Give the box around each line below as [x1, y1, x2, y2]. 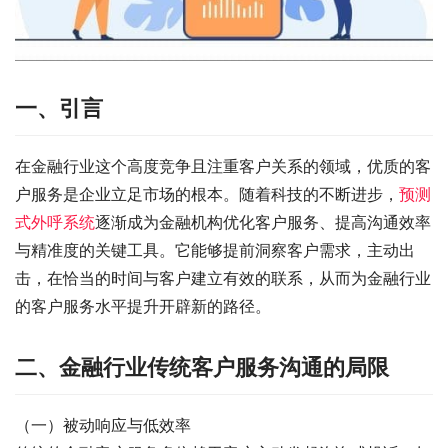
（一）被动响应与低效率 [15, 414, 191, 435]
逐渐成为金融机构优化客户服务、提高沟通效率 [95, 211, 431, 232]
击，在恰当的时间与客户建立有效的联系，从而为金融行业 [15, 267, 431, 288]
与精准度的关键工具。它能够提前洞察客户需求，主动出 [15, 239, 415, 260]
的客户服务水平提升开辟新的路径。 [15, 295, 271, 316]
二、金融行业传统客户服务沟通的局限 [15, 353, 389, 380]
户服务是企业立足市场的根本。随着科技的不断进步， [15, 183, 399, 204]
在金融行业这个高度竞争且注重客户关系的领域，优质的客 [15, 155, 431, 176]
